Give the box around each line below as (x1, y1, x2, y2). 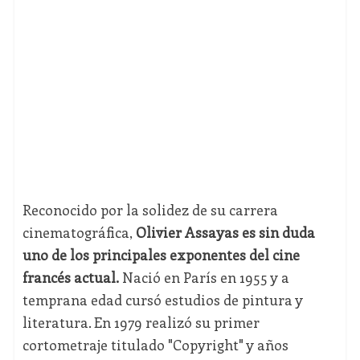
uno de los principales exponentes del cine (22, 245, 300, 265)
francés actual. (22, 268, 119, 288)
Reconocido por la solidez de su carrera (22, 200, 278, 220)
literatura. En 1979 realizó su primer (22, 313, 260, 333)
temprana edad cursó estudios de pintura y (22, 290, 303, 310)
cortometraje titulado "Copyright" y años (22, 335, 288, 355)
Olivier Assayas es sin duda (135, 223, 315, 243)
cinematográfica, (22, 223, 136, 243)
